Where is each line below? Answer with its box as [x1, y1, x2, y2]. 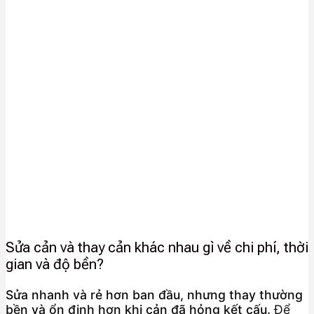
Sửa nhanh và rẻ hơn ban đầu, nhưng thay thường [6, 287, 303, 302]
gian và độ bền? [6, 255, 104, 273]
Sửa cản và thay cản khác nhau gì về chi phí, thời [6, 238, 308, 256]
